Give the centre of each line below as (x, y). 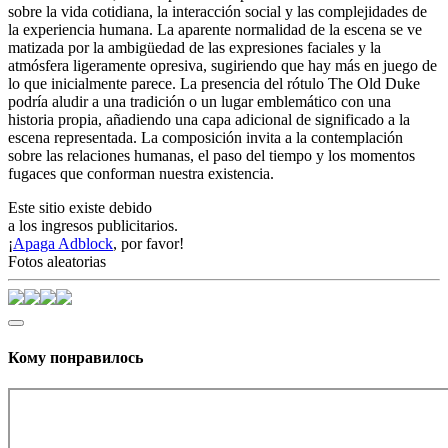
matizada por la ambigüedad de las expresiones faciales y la (194, 48)
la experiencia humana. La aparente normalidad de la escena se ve (215, 30)
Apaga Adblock (63, 244)
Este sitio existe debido (80, 208)
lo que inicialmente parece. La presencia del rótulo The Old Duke (214, 84)
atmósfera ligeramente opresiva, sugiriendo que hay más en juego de (222, 66)
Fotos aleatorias (57, 262)
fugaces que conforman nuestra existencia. (141, 174)
